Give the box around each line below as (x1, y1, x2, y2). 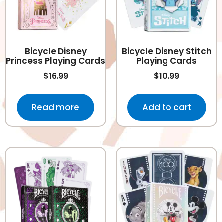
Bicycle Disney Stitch (121, 45, 212, 57)
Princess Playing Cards (6, 55, 105, 67)
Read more (32, 101, 79, 113)
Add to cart (142, 101, 191, 113)
